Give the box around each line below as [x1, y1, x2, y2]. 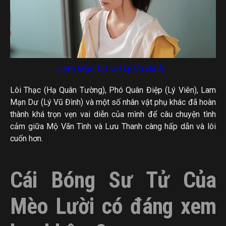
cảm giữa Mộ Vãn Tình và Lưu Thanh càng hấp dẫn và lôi [10, 121, 216, 131]
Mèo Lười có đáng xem [10, 193, 216, 219]
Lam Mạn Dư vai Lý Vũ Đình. [58, 63, 168, 74]
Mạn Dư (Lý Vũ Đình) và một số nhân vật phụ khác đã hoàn [10, 97, 216, 107]
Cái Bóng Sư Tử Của [10, 166, 216, 193]
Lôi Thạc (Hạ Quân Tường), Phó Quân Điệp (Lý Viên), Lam [10, 85, 216, 95]
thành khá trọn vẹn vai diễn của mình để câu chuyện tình [10, 109, 216, 119]
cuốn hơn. [10, 133, 43, 143]
